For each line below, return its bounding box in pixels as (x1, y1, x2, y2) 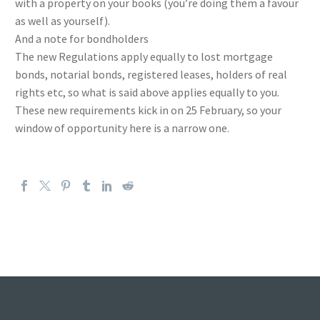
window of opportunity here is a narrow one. (15, 120, 229, 135)
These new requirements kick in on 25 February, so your (15, 102, 281, 117)
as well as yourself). (15, 13, 110, 28)
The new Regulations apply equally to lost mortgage (15, 49, 273, 64)
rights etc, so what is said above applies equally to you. (15, 84, 279, 99)
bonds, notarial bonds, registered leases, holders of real (15, 66, 287, 81)
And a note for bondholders (15, 31, 149, 46)
